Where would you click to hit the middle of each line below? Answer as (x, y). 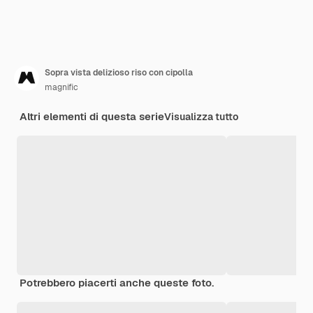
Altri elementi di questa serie (92, 116)
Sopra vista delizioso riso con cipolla (119, 72)
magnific (61, 87)
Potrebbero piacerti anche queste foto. (117, 282)
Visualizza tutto (201, 116)
